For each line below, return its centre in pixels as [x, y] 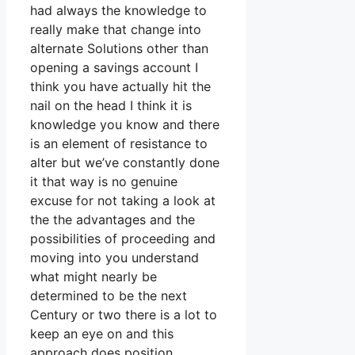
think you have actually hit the [120, 87]
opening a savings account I [114, 68]
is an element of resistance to [119, 144]
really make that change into [116, 30]
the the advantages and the [113, 220]
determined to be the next [109, 296]
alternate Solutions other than [119, 49]
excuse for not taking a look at [123, 201]
